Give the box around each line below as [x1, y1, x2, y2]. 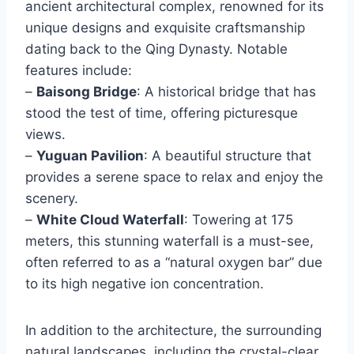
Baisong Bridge [36, 84, 137, 100]
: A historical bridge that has [137, 84, 316, 100]
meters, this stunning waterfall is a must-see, [25, 233, 314, 250]
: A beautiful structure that [144, 148, 311, 164]
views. [25, 126, 66, 143]
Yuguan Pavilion [36, 148, 144, 164]
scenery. [25, 190, 78, 207]
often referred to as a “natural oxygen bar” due [25, 254, 322, 271]
